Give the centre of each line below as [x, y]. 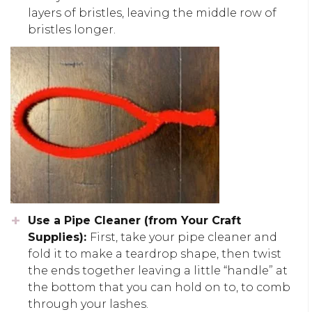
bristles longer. [72, 29]
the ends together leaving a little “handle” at [158, 271]
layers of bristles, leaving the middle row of [152, 13]
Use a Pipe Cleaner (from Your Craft [134, 221]
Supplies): [59, 237]
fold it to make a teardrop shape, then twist [155, 254]
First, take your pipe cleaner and [184, 237]
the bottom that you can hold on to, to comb [159, 288]
